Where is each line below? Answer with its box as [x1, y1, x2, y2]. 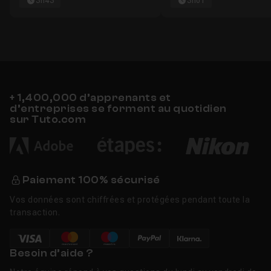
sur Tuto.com [10, 114, 86, 125]
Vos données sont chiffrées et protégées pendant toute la [10, 195, 250, 205]
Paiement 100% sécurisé [22, 174, 160, 186]
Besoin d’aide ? [10, 247, 94, 260]
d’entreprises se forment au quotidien [10, 103, 227, 114]
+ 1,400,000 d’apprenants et [10, 92, 171, 103]
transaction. [10, 207, 60, 218]
